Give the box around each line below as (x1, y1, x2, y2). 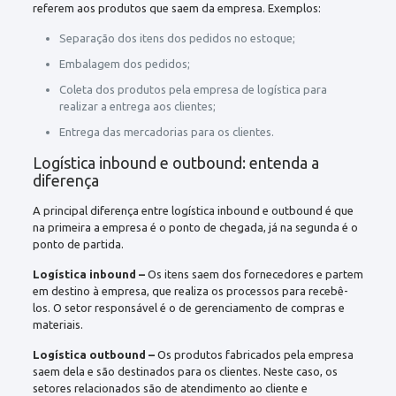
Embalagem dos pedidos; (58, 57, 190, 70)
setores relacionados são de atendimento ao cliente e (32, 381, 308, 394)
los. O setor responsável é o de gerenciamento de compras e (32, 301, 345, 314)
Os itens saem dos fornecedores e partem (144, 267, 363, 280)
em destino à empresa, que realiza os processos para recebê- (32, 284, 348, 297)
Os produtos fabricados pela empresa (154, 347, 354, 361)
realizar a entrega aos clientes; (58, 99, 216, 112)
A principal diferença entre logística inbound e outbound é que (32, 203, 354, 217)
